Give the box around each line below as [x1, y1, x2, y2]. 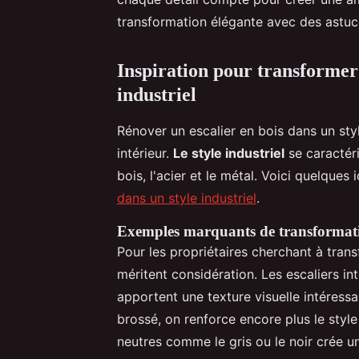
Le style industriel [173, 144, 284, 161]
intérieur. [117, 144, 173, 161]
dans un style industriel [117, 189, 256, 206]
